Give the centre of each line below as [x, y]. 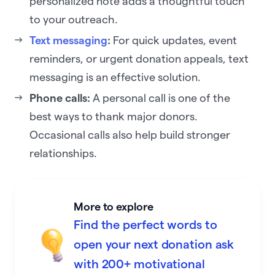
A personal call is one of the [161, 98]
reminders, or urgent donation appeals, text [139, 59]
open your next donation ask [154, 245]
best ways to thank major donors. [114, 117]
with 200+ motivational [139, 264]
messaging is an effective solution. [116, 77]
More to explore [114, 207]
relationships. [64, 153]
